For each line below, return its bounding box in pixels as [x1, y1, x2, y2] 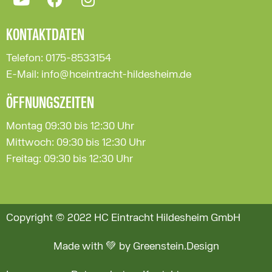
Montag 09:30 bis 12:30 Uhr [6, 120, 134, 132]
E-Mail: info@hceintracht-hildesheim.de [6, 69, 191, 80]
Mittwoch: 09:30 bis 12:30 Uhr [6, 137, 146, 148]
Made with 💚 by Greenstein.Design [53, 240, 219, 252]
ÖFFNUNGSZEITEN [6, 95, 94, 112]
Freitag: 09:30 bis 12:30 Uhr [6, 153, 133, 165]
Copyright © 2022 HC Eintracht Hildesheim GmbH [6, 212, 240, 223]
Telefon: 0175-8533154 [6, 52, 111, 64]
